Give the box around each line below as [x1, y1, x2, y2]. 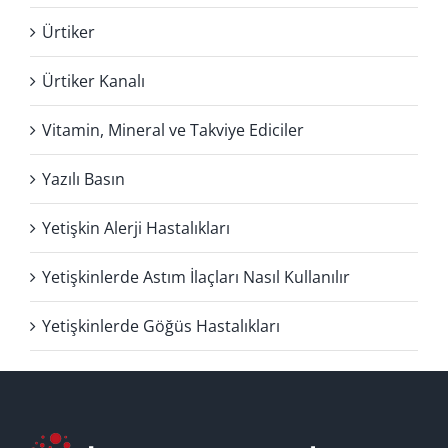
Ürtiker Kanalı [42, 69, 145, 92]
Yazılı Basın [42, 167, 125, 190]
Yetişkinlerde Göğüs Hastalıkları [42, 314, 280, 337]
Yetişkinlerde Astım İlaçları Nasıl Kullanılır [42, 265, 350, 288]
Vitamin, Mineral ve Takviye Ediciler [42, 118, 304, 141]
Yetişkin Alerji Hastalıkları [42, 216, 230, 239]
